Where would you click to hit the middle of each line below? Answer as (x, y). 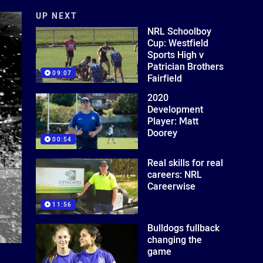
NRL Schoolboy (180, 31)
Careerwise (172, 186)
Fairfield (165, 78)
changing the (175, 239)
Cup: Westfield (178, 43)
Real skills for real (186, 162)
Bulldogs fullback (184, 227)
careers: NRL (175, 174)
